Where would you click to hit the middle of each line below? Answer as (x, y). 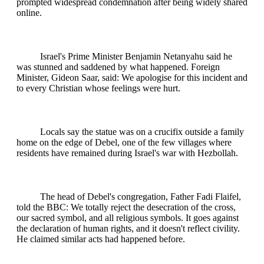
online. (29, 12)
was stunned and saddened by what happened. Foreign (118, 67)
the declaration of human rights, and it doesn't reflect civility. (128, 228)
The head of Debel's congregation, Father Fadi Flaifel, (141, 196)
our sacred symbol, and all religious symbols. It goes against (128, 217)
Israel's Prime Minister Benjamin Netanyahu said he (136, 56)
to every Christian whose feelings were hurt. (98, 88)
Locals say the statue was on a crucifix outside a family (142, 131)
